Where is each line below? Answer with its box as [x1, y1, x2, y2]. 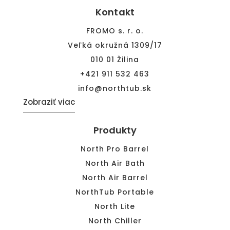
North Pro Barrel [81, 143, 149, 154]
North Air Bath [85, 158, 145, 168]
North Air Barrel [82, 172, 148, 183]
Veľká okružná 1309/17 [67, 40, 162, 50]
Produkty [93, 123, 137, 137]
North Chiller [88, 215, 142, 226]
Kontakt [95, 5, 135, 18]
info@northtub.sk [78, 83, 152, 93]
